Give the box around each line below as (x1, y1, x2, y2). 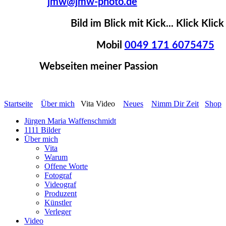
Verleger (44, 207, 71, 216)
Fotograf (44, 171, 72, 180)
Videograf (44, 180, 76, 189)
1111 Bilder (24, 126, 61, 135)
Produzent (44, 189, 77, 198)
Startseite (4, 99, 33, 108)
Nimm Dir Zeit (151, 99, 199, 108)
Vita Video (75, 99, 123, 108)
